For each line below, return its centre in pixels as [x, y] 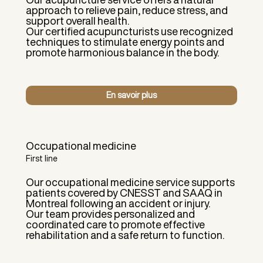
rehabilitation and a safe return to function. [125, 235]
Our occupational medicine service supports [130, 182]
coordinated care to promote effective [115, 224]
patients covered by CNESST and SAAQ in [124, 192]
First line [41, 158]
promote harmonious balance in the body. [122, 53]
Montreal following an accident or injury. [118, 203]
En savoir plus [131, 95]
